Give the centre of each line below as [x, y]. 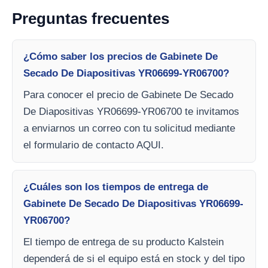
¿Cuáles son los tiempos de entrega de [116, 187]
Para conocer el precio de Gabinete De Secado [128, 95]
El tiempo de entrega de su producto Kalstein [124, 242]
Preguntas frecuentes [91, 19]
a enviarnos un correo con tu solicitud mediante [129, 128]
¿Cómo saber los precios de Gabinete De [121, 57]
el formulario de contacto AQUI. [94, 145]
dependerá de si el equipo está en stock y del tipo [134, 259]
